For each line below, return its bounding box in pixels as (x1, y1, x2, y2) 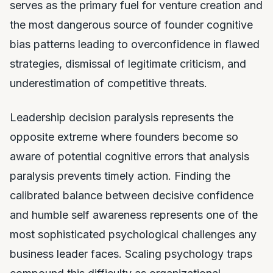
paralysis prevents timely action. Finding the (10, 169, 230, 182)
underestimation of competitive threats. (10, 77, 207, 90)
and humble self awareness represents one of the (10, 208, 258, 221)
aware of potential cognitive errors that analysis (10, 150, 249, 163)
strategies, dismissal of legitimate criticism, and (10, 57, 246, 70)
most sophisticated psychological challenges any (10, 228, 257, 241)
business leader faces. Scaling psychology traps (10, 247, 252, 260)
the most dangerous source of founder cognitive (10, 18, 253, 31)
